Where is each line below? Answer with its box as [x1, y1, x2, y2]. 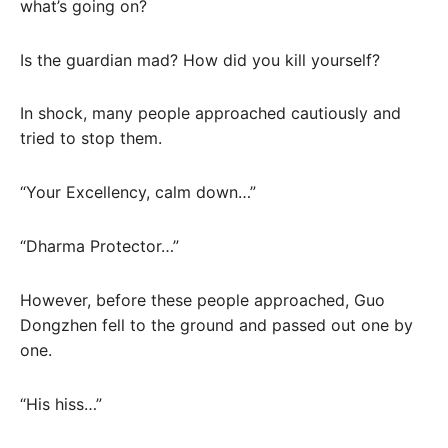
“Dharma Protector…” [20, 235, 179, 256]
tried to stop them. [20, 128, 162, 149]
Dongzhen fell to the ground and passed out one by [20, 314, 413, 335]
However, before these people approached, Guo [20, 289, 385, 310]
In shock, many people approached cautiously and [20, 103, 401, 124]
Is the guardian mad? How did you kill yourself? [20, 49, 380, 70]
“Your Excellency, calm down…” [20, 182, 256, 203]
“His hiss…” [20, 393, 102, 414]
